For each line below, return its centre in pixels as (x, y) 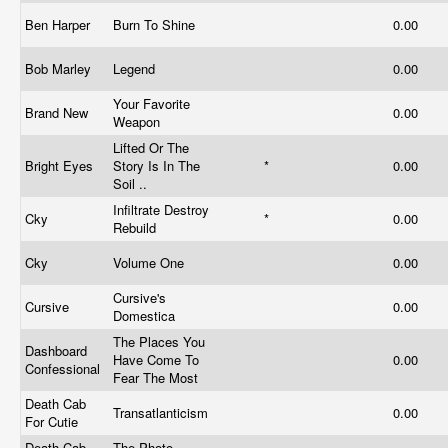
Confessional (64, 368)
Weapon (138, 121)
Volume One (150, 262)
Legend (136, 68)
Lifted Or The (151, 147)
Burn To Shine (156, 24)
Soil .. (132, 183)
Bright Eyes (61, 165)
